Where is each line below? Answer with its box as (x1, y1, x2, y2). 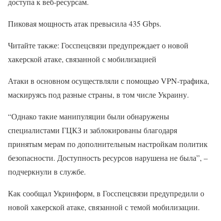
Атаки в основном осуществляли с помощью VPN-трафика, (8, 75, 209, 86)
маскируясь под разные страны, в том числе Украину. (8, 89, 189, 100)
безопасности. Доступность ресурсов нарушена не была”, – (8, 152, 208, 163)
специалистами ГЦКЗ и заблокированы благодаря (8, 124, 177, 135)
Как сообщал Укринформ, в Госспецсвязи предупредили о (8, 187, 204, 198)
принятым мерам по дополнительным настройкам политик (8, 138, 208, 149)
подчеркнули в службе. (8, 166, 86, 177)
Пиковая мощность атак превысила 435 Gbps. (8, 18, 161, 29)
